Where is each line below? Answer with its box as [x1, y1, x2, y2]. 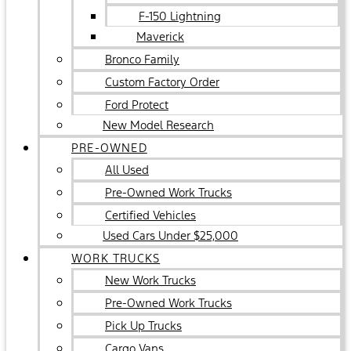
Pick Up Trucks [105, 318, 182, 333]
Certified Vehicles [105, 208, 196, 223]
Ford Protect [105, 97, 168, 112]
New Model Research [103, 118, 214, 132]
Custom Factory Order [105, 74, 219, 89]
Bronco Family [105, 52, 179, 67]
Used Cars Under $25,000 [103, 228, 238, 243]
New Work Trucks [105, 273, 196, 288]
